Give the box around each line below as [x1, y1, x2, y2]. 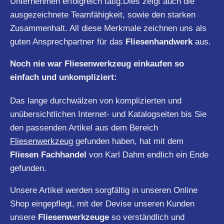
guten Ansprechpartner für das [10, 36, 125, 46]
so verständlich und [111, 212, 184, 222]
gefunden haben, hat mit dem [73, 136, 183, 146]
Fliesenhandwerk [125, 36, 192, 46]
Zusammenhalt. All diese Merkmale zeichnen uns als [10, 23, 206, 33]
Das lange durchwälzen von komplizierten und [10, 95, 181, 105]
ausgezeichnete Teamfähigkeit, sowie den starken [10, 9, 195, 19]
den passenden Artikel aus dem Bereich [10, 122, 158, 132]
